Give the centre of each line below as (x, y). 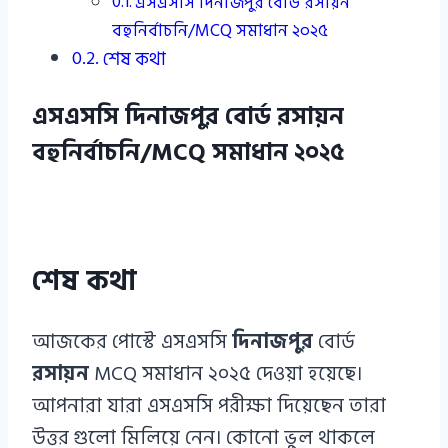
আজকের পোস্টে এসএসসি (132, 341)
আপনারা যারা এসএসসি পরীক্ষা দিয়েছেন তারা (209, 405)
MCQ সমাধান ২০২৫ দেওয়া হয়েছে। (225, 373)
